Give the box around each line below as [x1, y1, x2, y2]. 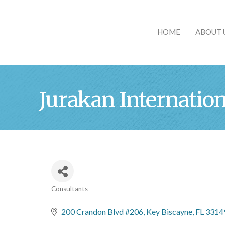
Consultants [51, 185, 88, 193]
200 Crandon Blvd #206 [61, 207, 143, 216]
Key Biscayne [146, 207, 192, 216]
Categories [51, 191, 107, 204]
